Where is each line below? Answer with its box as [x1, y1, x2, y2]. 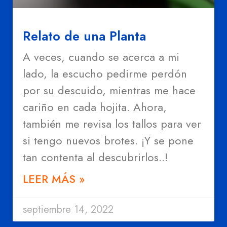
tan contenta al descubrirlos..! [23, 149, 168, 166]
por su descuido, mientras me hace [23, 82, 196, 99]
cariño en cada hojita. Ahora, [23, 99, 167, 116]
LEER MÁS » [23, 171, 85, 187]
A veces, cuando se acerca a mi [23, 49, 179, 65]
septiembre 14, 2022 [23, 202, 113, 217]
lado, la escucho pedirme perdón [23, 65, 187, 82]
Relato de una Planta [23, 27, 146, 46]
